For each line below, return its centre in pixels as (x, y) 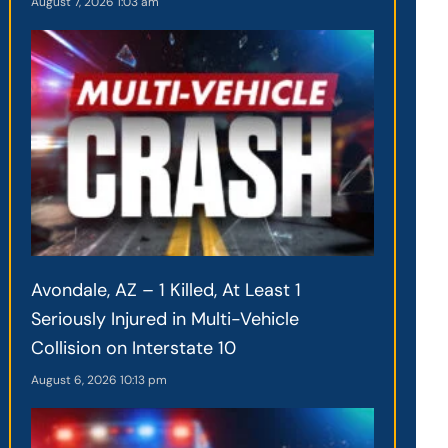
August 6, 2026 (76, 380)
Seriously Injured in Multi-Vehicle (165, 319)
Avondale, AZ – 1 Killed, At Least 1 (166, 290)
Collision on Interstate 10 (134, 348)
